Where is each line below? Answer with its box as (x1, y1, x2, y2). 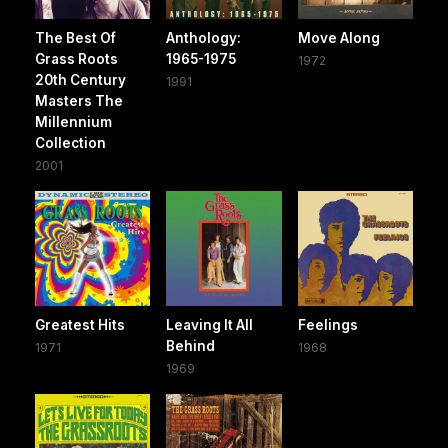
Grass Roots (35, 50, 118, 67)
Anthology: (166, 29, 242, 46)
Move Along (297, 29, 380, 46)
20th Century (35, 71, 126, 88)
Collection (35, 134, 106, 151)
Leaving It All (166, 317, 254, 334)
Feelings (297, 317, 358, 334)
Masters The (35, 92, 123, 109)
